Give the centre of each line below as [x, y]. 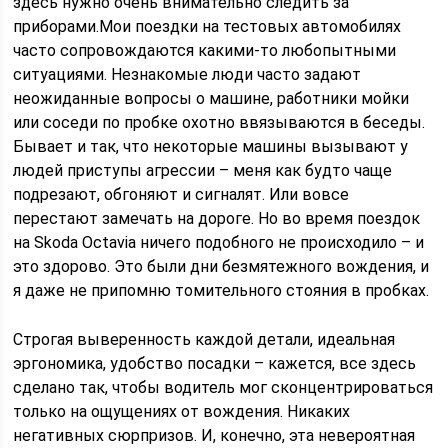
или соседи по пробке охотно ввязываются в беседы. [219, 122]
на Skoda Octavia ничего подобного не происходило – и [219, 242]
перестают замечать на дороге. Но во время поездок [217, 218]
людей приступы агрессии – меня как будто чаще [203, 170]
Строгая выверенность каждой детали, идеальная [204, 339]
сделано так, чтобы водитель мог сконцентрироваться [223, 387]
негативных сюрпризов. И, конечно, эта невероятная [214, 435]
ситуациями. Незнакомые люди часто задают [187, 74]
